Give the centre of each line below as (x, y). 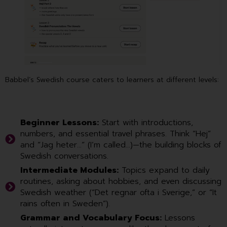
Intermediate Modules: (69, 171)
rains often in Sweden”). (65, 204)
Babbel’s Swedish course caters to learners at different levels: (112, 80)
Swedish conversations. (64, 156)
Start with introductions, (146, 123)
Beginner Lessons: (60, 123)
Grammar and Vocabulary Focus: (91, 218)
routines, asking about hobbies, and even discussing (121, 182)
